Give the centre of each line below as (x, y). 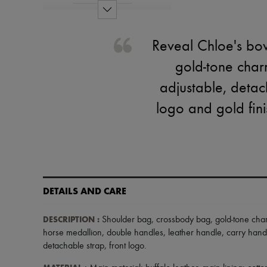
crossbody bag (183, 220)
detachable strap (74, 246)
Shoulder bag (125, 220)
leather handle (195, 233)
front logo (127, 246)
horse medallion (72, 233)
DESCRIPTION (69, 220)
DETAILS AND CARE (85, 191)
